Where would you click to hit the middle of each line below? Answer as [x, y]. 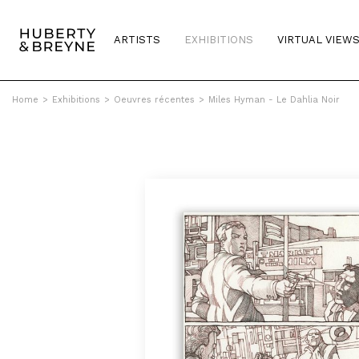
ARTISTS [137, 40]
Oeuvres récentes [154, 100]
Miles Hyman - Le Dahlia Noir [274, 100]
